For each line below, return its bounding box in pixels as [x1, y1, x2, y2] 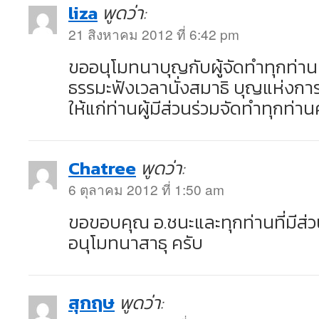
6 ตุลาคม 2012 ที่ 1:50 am [68, 179, 224, 199]
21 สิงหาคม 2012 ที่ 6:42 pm [68, 24, 239, 43]
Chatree [68, 155, 136, 182]
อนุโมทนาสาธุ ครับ [68, 229, 203, 256]
